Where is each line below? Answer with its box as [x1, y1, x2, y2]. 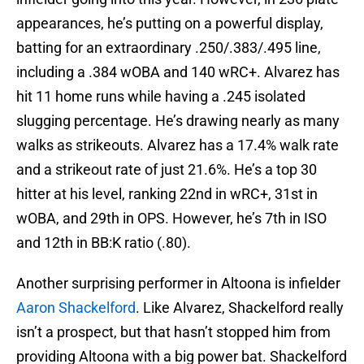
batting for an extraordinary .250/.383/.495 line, [16, 39, 321, 57]
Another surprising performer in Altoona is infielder [16, 275, 340, 292]
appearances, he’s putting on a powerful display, [16, 15, 323, 32]
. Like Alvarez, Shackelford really [136, 299, 344, 317]
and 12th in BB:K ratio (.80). [16, 234, 191, 252]
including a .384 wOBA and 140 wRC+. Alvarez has [16, 63, 340, 81]
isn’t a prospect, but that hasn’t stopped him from [16, 323, 331, 341]
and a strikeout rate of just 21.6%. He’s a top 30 [16, 161, 317, 179]
